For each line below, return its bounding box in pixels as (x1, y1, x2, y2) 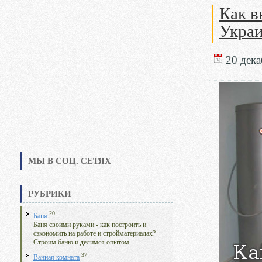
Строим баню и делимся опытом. (33, 238, 131, 246)
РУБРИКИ (28, 189, 71, 198)
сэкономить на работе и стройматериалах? (33, 229, 156, 237)
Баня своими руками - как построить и (33, 220, 146, 229)
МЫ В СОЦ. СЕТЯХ (28, 156, 111, 166)
